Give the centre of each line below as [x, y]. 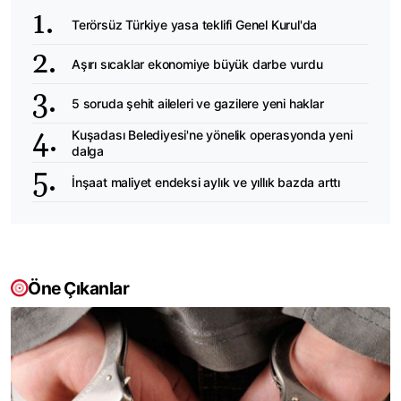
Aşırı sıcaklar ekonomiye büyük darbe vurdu [197, 64]
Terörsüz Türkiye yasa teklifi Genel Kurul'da [195, 24]
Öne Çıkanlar [78, 289]
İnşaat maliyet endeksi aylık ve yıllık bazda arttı [206, 182]
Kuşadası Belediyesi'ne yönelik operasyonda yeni [212, 134]
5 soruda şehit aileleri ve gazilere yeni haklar [198, 103]
